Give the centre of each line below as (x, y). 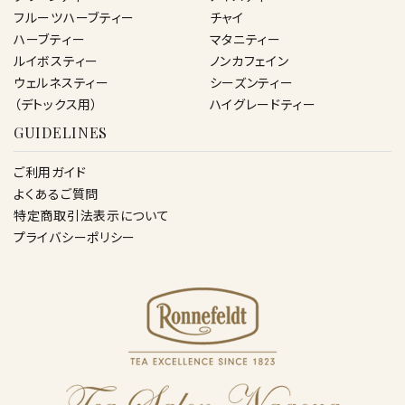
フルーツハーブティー (74, 17)
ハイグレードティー (263, 104)
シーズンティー (251, 82)
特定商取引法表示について (92, 215)
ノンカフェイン (249, 60)
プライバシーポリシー (75, 236)
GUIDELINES (61, 132)
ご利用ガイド (50, 171)
